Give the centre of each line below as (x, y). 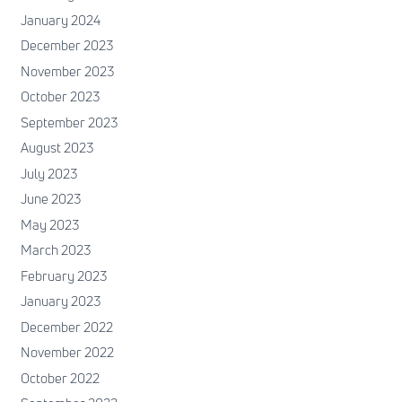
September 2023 (69, 122)
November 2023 (67, 71)
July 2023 (48, 173)
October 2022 (60, 378)
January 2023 (60, 301)
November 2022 (67, 353)
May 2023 (49, 224)
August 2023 (57, 148)
